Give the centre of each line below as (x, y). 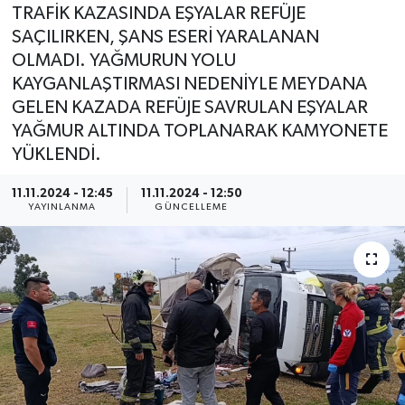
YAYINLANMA (62, 207)
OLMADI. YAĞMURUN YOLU (123, 61)
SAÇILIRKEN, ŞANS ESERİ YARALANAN (165, 38)
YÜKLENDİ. (56, 155)
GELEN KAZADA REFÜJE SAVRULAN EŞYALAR (189, 108)
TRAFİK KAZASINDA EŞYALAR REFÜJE (158, 14)
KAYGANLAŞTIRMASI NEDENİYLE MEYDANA (189, 85)
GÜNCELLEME (192, 207)
